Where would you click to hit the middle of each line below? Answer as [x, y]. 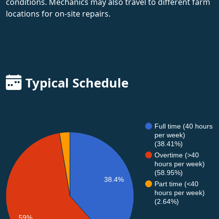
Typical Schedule [77, 83]
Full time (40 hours [184, 126]
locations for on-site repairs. [58, 13]
